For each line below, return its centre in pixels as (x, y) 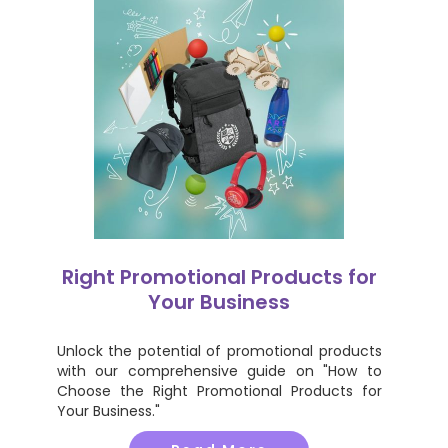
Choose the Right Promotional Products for (219, 391)
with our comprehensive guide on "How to (219, 371)
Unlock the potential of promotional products (219, 351)
